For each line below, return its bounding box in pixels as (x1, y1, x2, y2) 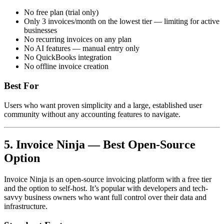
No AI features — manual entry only (24, 44, 139, 53)
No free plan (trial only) (24, 8, 98, 17)
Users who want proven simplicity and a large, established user (4, 100, 202, 109)
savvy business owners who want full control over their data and (4, 192, 206, 201)
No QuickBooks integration (24, 53, 111, 62)
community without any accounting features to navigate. (4, 109, 180, 118)
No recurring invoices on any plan (24, 35, 131, 44)
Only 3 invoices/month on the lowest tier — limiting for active (24, 17, 219, 26)
